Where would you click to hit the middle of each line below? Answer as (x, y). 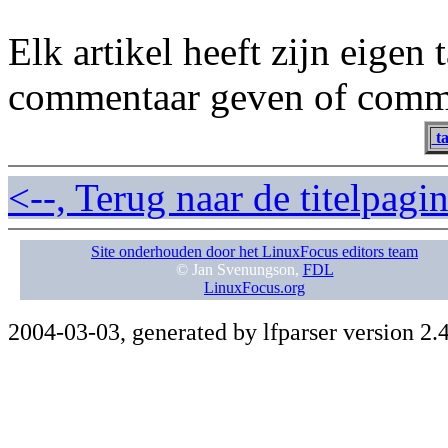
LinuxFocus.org (254, 288)
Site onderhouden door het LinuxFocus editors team (254, 252)
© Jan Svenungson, (239, 270)
